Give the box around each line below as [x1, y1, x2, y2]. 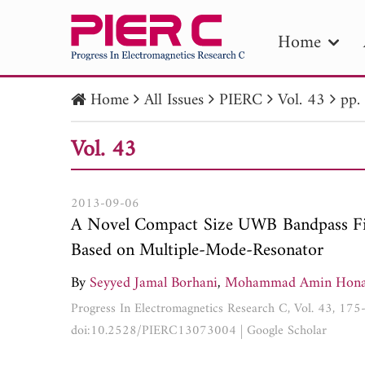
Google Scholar [247, 319, 327, 342]
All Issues [144, 86, 204, 115]
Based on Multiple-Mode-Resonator [71, 234, 323, 266]
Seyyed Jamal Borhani [90, 270, 218, 296]
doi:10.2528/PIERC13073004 [71, 319, 236, 342]
